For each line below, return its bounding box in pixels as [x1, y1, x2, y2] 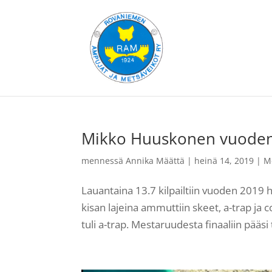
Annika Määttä [126, 155, 185, 166]
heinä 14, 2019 [194, 155, 254, 166]
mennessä [81, 155, 126, 166]
